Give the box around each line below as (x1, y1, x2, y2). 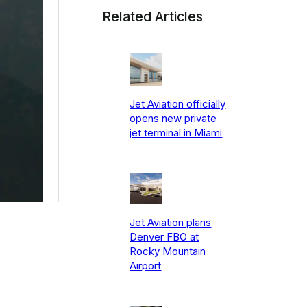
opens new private (130, 111, 217, 125)
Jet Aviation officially (130, 97, 226, 110)
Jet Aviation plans (130, 216, 212, 230)
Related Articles (102, 8, 204, 25)
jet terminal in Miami (130, 125, 223, 139)
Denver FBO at (130, 230, 199, 244)
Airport (130, 259, 162, 273)
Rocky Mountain (130, 245, 206, 258)
